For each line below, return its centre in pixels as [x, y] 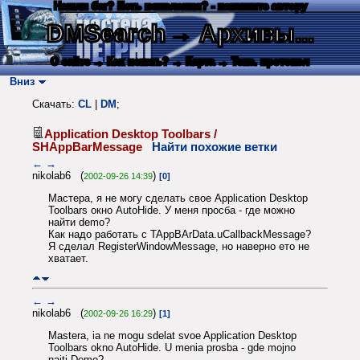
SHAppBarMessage [92, 147]
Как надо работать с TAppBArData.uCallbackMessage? [180, 235]
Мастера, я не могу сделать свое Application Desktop [178, 198]
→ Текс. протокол [264, 61]
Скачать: [55, 104]
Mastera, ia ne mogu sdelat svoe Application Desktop [172, 336]
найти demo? [79, 223]
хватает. [68, 259]
